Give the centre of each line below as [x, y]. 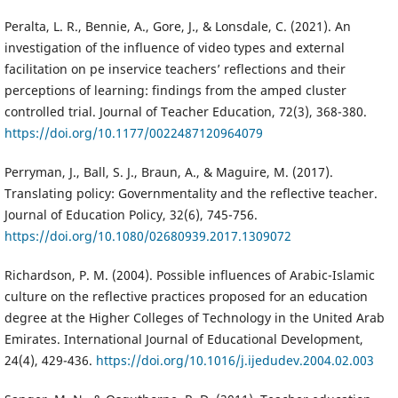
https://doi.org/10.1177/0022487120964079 [133, 133]
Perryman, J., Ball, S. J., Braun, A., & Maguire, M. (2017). [168, 172]
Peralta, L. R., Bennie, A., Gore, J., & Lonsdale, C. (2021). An [177, 27]
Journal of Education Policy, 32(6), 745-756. [131, 215]
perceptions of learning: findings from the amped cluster [175, 91]
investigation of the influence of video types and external [174, 48]
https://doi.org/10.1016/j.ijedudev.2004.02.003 [235, 361]
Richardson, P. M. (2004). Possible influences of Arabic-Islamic [189, 275]
